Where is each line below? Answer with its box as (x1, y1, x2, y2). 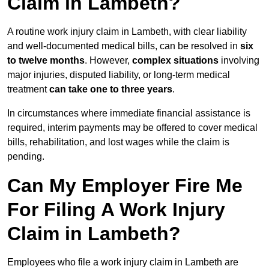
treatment (7, 84, 49, 95)
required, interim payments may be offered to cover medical (7, 122, 258, 133)
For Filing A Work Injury (7, 199, 225, 221)
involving (219, 55, 259, 66)
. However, (85, 55, 132, 66)
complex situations (132, 55, 219, 66)
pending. (7, 151, 44, 162)
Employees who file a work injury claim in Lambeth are (7, 257, 238, 268)
